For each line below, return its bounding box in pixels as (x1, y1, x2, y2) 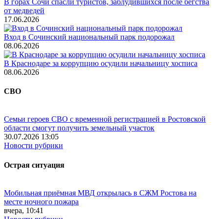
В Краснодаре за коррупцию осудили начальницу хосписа (4, 59, 197, 67)
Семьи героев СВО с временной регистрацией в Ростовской (4, 115, 206, 124)
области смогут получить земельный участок (4, 124, 154, 132)
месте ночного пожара (4, 197, 79, 206)
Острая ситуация (4, 160, 65, 169)
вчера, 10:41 (4, 206, 44, 215)
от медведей (4, 6, 44, 15)
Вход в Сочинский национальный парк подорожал (4, 32, 175, 41)
